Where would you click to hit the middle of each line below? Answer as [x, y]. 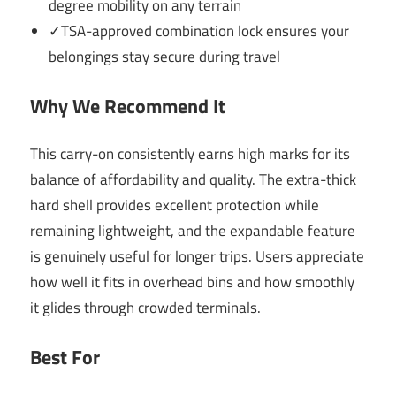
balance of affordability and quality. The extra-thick [193, 180]
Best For [65, 357]
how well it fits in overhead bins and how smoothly [192, 282]
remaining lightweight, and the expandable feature [193, 231]
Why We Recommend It [128, 106]
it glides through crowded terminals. [145, 308]
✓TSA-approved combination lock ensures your [199, 31]
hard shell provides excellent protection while [175, 206]
